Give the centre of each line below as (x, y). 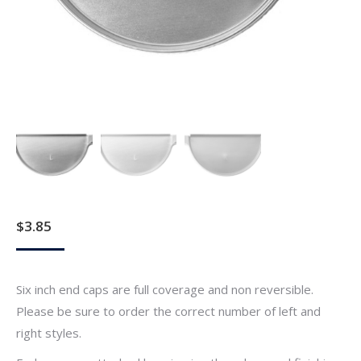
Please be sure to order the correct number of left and (168, 311)
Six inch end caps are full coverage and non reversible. (165, 289)
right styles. (49, 332)
